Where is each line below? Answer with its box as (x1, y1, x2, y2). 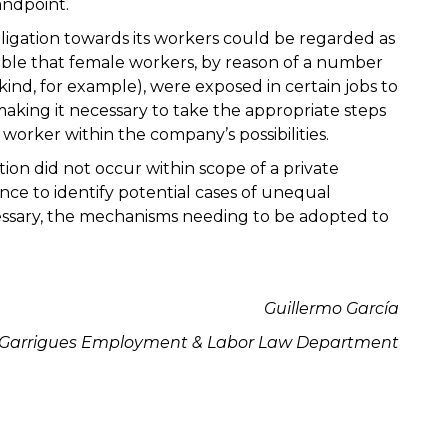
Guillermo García (264, 299, 399, 319)
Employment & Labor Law (81, 333, 292, 353)
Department (292, 333, 399, 353)
